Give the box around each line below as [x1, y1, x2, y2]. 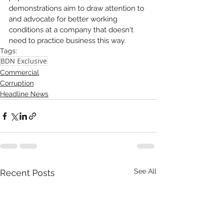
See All [134, 167, 156, 175]
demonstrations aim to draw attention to [9, 4, 146, 13]
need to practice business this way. [9, 36, 128, 45]
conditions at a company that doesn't [9, 25, 135, 34]
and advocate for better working [9, 15, 119, 23]
